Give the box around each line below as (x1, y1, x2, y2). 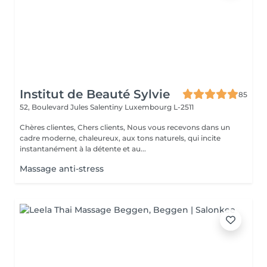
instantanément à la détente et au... (20, 144, 146, 153)
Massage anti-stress (20, 163, 104, 174)
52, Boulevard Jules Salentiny (20, 103, 125, 111)
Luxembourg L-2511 (125, 103, 194, 111)
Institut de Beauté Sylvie (20, 87, 170, 101)
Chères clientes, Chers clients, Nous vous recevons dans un (20, 123, 127, 132)
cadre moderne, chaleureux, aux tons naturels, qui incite (20, 133, 221, 142)
